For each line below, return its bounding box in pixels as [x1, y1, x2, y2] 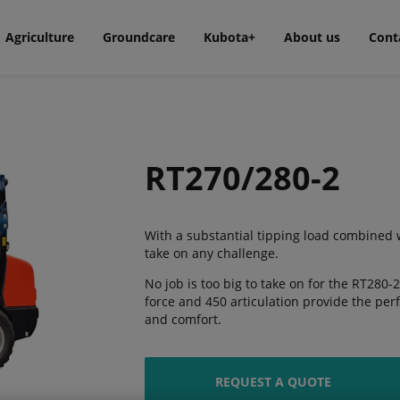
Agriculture [4, 29, 74, 46]
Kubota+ [203, 29, 255, 46]
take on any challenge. [144, 245, 279, 262]
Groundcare [102, 29, 175, 46]
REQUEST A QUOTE [214, 373, 331, 390]
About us [283, 29, 340, 46]
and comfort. [144, 311, 221, 328]
